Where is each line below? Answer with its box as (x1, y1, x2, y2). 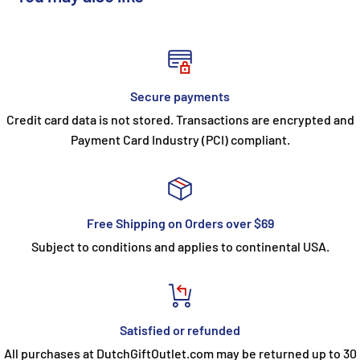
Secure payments (130, 88, 230, 104)
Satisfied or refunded (120, 321, 240, 337)
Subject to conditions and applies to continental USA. (31, 238, 329, 254)
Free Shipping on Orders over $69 (86, 215, 274, 231)
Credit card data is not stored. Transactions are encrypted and (6, 111, 354, 127)
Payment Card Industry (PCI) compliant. (70, 131, 290, 147)
